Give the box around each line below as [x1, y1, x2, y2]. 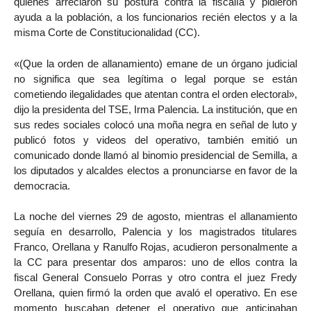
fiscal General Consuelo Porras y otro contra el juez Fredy [14, 271, 297, 284]
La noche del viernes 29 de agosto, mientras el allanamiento [14, 210, 297, 223]
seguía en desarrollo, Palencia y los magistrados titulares [14, 226, 297, 238]
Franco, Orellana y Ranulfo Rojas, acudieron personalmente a [14, 241, 297, 253]
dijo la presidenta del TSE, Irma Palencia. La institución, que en [14, 103, 297, 115]
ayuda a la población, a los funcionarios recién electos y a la [14, 10, 297, 23]
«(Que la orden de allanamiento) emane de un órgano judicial [14, 57, 297, 69]
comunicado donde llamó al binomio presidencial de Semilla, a [14, 149, 297, 161]
